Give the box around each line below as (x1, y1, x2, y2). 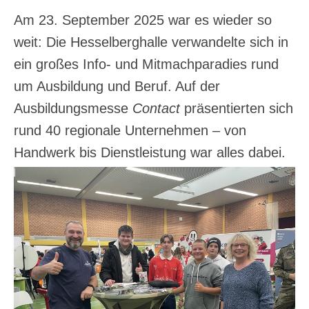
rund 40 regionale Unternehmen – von (14, 123, 246, 139)
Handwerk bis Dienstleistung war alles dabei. (14, 145, 286, 161)
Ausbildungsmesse (14, 101, 132, 117)
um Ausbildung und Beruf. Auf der (14, 79, 220, 94)
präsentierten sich (180, 101, 293, 117)
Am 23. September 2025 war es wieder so (14, 12, 272, 28)
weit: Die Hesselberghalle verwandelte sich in (14, 34, 288, 50)
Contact (132, 101, 180, 117)
